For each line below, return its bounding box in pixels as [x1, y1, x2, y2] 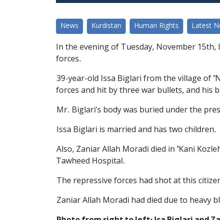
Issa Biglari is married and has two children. [56, 125, 217, 135]
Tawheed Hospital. [56, 156, 125, 166]
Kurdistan [91, 21, 121, 31]
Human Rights [134, 21, 179, 31]
